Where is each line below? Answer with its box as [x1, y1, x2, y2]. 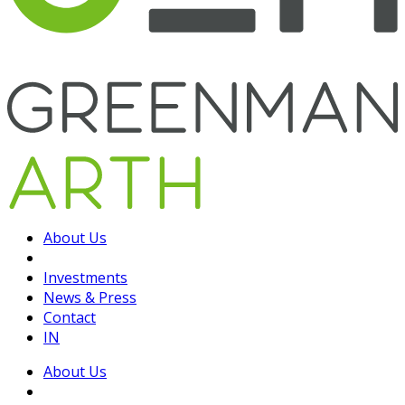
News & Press [43, 287, 137, 307]
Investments [43, 267, 127, 287]
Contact [43, 306, 96, 327]
